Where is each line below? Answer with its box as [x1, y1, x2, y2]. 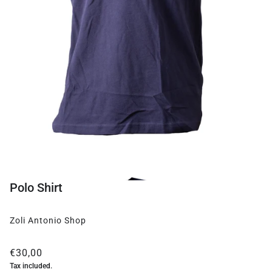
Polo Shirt [10, 180, 63, 195]
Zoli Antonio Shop [10, 216, 86, 226]
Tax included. [10, 262, 52, 271]
